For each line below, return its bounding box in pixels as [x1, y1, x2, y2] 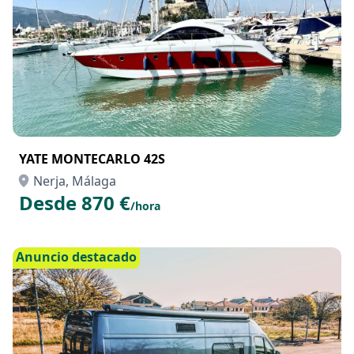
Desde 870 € [19, 190, 130, 216]
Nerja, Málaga [33, 172, 116, 190]
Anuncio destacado [16, 248, 137, 265]
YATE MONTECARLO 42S [19, 150, 165, 168]
